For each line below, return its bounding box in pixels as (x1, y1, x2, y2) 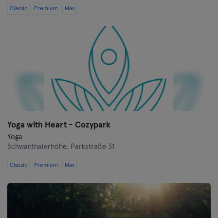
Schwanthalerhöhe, (7, 143, 71, 150)
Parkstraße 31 (71, 143, 114, 150)
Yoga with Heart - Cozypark (7, 121, 110, 129)
